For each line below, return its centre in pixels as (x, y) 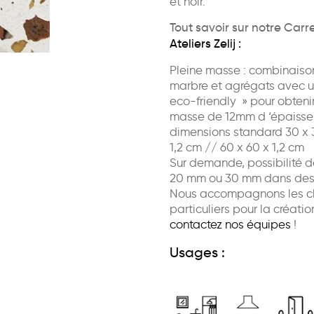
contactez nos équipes (230, 225)
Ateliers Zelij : (205, 44)
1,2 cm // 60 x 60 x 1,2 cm (237, 148)
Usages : (199, 253)
